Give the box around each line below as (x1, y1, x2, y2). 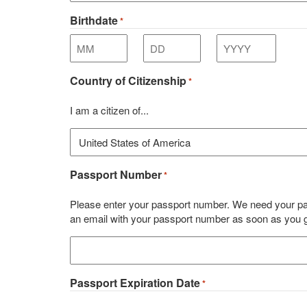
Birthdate (70, 12, 118, 29)
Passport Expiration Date (70, 275, 200, 291)
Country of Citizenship (70, 73, 186, 89)
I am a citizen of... (70, 103, 149, 118)
